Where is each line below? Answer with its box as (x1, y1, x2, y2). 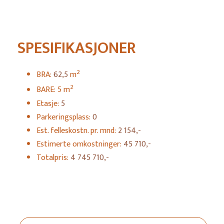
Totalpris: (36, 150, 70, 164)
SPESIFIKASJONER (17, 35, 136, 62)
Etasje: (36, 96, 61, 110)
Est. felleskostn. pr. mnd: (36, 123, 118, 137)
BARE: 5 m (36, 83, 70, 97)
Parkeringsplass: (36, 110, 92, 124)
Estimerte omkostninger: (36, 137, 123, 151)
